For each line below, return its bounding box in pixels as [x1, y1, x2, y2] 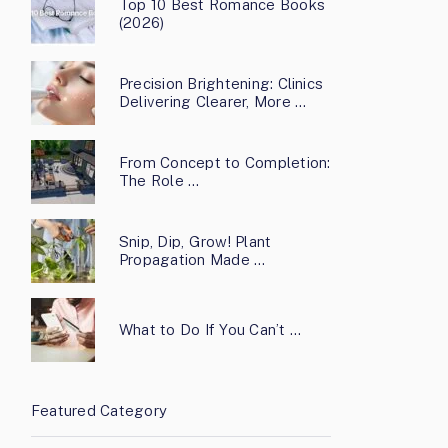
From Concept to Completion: [119, 154, 331, 171]
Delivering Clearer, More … [119, 93, 307, 110]
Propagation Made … [119, 251, 266, 268]
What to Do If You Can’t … [119, 321, 301, 338]
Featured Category [31, 402, 168, 419]
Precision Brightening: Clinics [119, 75, 324, 92]
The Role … [119, 172, 200, 189]
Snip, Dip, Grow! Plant [119, 233, 272, 250]
